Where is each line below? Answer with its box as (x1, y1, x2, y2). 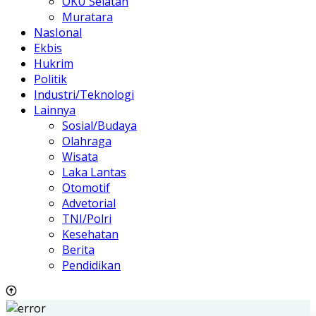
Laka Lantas (62, 164, 126, 180)
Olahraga (62, 133, 111, 149)
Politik (34, 71, 67, 87)
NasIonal (34, 24, 82, 40)
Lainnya (34, 102, 75, 118)
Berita (62, 241, 95, 257)
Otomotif (62, 179, 110, 195)
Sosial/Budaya (62, 117, 137, 133)
